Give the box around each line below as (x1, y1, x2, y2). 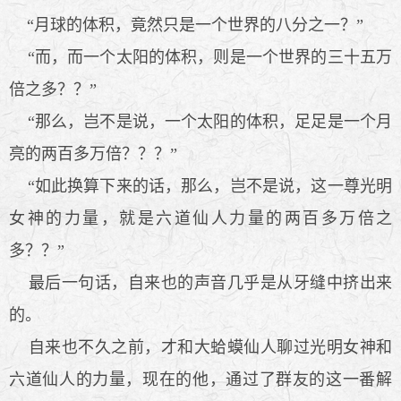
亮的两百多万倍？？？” (9, 144, 177, 163)
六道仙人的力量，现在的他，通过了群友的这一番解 (9, 370, 392, 388)
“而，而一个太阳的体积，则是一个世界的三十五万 (9, 47, 392, 66)
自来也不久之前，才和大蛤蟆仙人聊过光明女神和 (9, 337, 392, 356)
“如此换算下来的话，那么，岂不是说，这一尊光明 (9, 176, 392, 195)
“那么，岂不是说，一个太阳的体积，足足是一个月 (9, 112, 392, 131)
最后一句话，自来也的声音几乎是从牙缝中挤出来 (9, 273, 392, 292)
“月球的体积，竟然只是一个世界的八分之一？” (9, 15, 363, 34)
